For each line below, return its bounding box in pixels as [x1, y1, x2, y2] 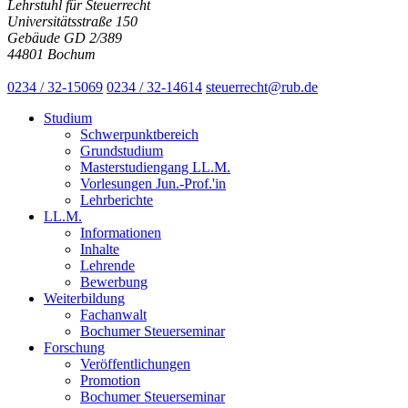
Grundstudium [80, 142, 163, 158]
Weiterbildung [44, 290, 125, 306]
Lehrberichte [80, 191, 153, 208]
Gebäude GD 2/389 [7, 29, 122, 46]
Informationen [80, 224, 161, 240]
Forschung [44, 339, 105, 355]
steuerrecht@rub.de [206, 78, 318, 95]
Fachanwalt [80, 306, 147, 322]
